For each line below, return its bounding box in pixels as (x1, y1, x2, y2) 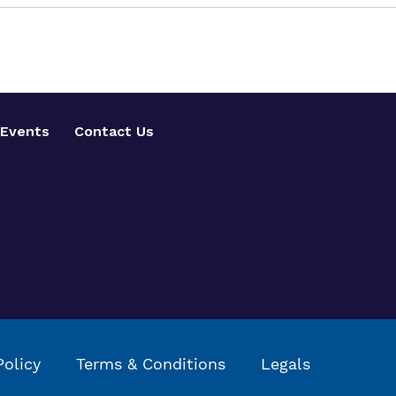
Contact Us (74, 123, 154, 140)
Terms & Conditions (76, 354, 225, 373)
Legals (261, 354, 310, 373)
